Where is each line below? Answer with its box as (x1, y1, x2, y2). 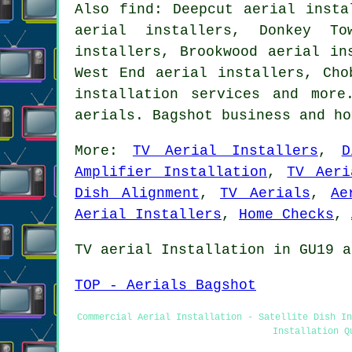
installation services (75, 86, 261, 102)
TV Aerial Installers (132, 142, 318, 159)
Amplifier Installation (75, 163, 268, 180)
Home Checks (239, 206, 334, 222)
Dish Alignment (75, 185, 200, 201)
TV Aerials (220, 185, 310, 201)
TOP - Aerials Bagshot (75, 277, 256, 293)
